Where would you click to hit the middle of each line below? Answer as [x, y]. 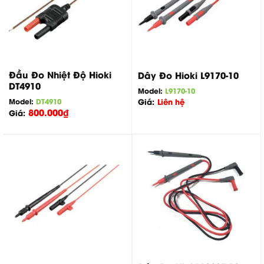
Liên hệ [171, 101]
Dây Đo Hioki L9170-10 [188, 75]
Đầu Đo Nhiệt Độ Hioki [60, 74]
